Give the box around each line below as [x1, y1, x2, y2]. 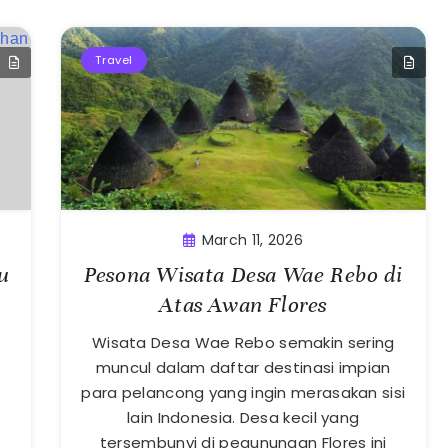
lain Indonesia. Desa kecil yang [127, 406, 360, 428]
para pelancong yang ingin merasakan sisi [81, 381, 406, 403]
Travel [94, 52, 133, 69]
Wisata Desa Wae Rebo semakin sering [91, 331, 395, 353]
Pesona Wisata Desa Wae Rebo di [84, 260, 403, 288]
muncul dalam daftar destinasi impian [95, 356, 391, 378]
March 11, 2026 [201, 229, 303, 250]
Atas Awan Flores [159, 290, 328, 318]
